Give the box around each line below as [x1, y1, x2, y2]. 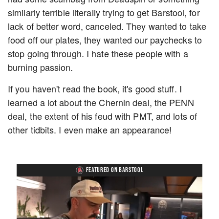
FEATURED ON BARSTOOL [86, 166, 144, 174]
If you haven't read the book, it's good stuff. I [8, 82, 182, 95]
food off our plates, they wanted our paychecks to [8, 33, 202, 46]
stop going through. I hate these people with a [8, 47, 188, 60]
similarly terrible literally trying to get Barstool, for [8, 6, 200, 19]
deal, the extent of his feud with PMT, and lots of [8, 109, 197, 122]
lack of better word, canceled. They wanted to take [8, 20, 207, 32]
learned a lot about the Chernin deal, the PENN [8, 96, 194, 109]
